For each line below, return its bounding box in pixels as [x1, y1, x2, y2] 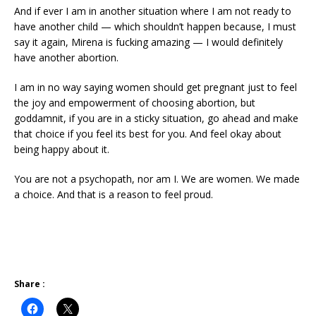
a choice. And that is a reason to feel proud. [14, 187, 213, 201]
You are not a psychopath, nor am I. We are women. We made [14, 171, 300, 186]
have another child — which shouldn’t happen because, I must [14, 19, 296, 33]
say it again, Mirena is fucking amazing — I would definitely [14, 35, 283, 49]
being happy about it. [14, 142, 109, 156]
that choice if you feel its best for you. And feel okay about [14, 126, 281, 140]
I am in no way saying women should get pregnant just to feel [14, 80, 297, 94]
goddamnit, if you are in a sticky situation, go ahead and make [14, 111, 298, 125]
